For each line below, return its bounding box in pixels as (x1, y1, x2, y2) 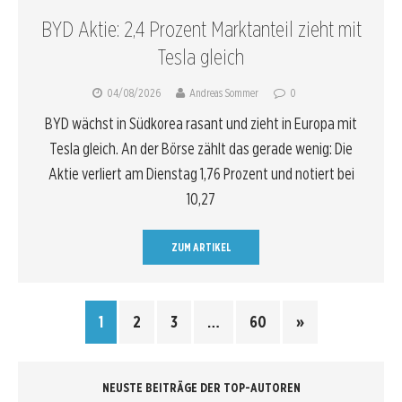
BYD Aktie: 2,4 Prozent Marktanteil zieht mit (40, 16, 362, 43)
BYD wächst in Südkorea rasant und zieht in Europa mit (45, 114, 357, 134)
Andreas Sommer (189, 86, 258, 100)
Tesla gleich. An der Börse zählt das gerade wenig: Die (49, 139, 353, 159)
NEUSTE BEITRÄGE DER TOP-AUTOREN (101, 380, 301, 396)
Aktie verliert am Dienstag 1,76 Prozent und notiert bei (48, 164, 354, 184)
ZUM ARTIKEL (170, 240, 232, 255)
